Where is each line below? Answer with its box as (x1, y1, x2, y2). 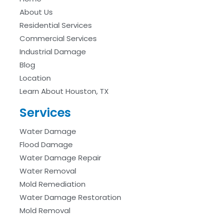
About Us (20, 7, 53, 18)
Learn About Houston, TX (20, 86, 109, 97)
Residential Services (20, 20, 92, 31)
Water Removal (20, 166, 76, 176)
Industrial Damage (20, 46, 86, 57)
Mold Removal (20, 205, 70, 216)
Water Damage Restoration (20, 192, 121, 203)
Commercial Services (20, 33, 97, 44)
